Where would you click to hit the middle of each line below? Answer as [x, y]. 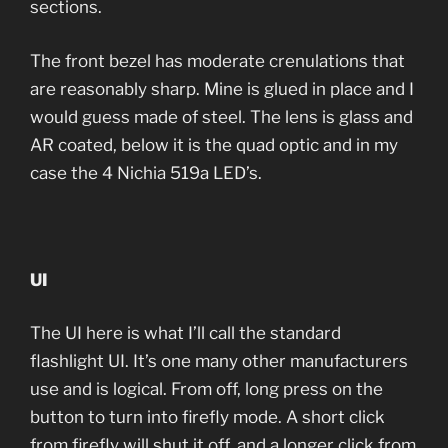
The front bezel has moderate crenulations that [217, 60]
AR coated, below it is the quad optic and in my [214, 144]
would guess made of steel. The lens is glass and [221, 116]
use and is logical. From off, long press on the [206, 389]
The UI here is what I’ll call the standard [185, 333]
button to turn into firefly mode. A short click [207, 417]
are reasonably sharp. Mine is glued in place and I [222, 88]
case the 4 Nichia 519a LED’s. [148, 172]
